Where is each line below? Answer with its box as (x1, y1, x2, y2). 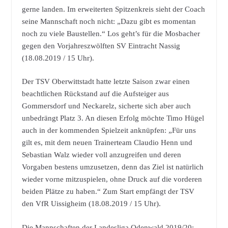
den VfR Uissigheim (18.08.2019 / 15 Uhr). (21, 199, 161, 208)
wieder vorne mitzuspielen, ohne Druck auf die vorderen (21, 175, 202, 184)
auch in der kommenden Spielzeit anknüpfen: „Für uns (21, 126, 196, 135)
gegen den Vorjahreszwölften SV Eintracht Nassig (21, 41, 180, 50)
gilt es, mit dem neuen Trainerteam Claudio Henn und (21, 138, 192, 147)
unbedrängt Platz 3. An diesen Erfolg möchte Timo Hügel (21, 114, 204, 123)
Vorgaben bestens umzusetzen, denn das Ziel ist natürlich (21, 163, 204, 172)
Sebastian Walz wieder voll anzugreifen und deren (21, 151, 181, 159)
